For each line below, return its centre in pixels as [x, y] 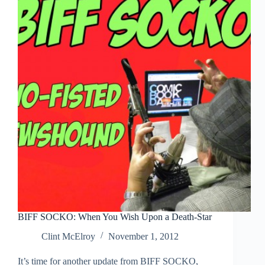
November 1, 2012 [143, 237]
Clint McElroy [68, 237]
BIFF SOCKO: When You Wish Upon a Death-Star [115, 217]
